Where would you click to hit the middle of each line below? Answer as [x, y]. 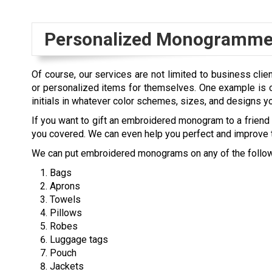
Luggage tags [79, 239]
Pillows [66, 212]
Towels [65, 199]
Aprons [65, 186]
